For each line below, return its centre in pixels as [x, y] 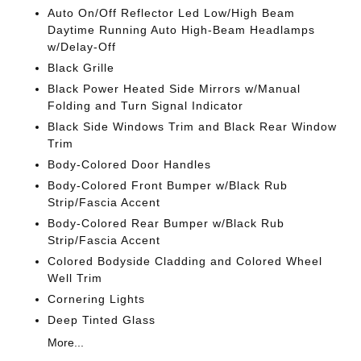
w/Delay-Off [82, 46]
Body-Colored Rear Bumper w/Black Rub [166, 223]
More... [66, 342]
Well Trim [75, 278]
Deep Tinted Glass [102, 320]
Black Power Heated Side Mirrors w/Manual [174, 88]
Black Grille [81, 67]
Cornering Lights [97, 299]
